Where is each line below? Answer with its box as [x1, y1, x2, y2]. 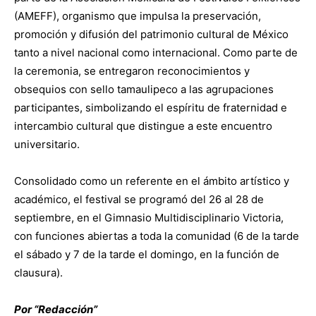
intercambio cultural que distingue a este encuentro [14, 119, 272, 133]
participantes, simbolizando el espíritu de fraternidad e [14, 101, 287, 115]
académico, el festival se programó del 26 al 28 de [14, 193, 264, 207]
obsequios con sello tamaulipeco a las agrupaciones [14, 83, 274, 97]
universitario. [14, 138, 80, 152]
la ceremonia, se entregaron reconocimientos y [14, 64, 250, 78]
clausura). [14, 266, 63, 280]
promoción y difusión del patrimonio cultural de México [14, 28, 288, 42]
